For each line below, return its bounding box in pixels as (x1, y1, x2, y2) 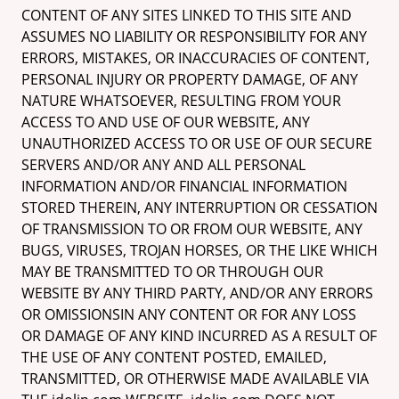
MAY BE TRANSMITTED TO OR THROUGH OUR (21, 262, 323, 281)
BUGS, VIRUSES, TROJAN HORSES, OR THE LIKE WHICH (21, 240, 378, 260)
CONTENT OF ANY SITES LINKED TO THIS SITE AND (21, 5, 352, 25)
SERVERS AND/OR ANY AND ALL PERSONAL (21, 155, 305, 175)
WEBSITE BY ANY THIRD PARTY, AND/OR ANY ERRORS (21, 283, 373, 303)
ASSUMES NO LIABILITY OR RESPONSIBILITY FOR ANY (21, 27, 367, 46)
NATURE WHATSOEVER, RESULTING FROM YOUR (21, 91, 341, 110)
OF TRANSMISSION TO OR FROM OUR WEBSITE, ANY (21, 219, 362, 239)
